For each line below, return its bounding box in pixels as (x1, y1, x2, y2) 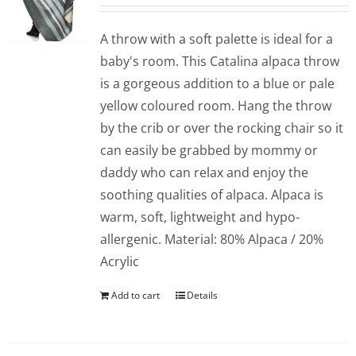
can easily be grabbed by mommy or (99, 141, 318, 159)
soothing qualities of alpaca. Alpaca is (99, 186, 323, 203)
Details (186, 288, 218, 302)
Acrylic (99, 253, 139, 270)
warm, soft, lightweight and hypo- (99, 208, 300, 226)
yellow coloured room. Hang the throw (99, 97, 331, 114)
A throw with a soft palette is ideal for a (99, 30, 333, 48)
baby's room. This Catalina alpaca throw (99, 52, 339, 70)
